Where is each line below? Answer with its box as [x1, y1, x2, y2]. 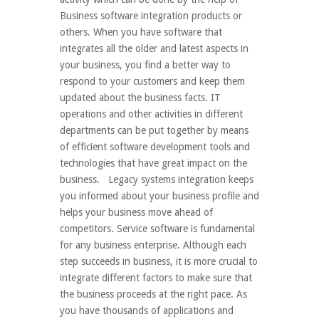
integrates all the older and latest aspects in [60, 43, 249, 54]
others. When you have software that [60, 26, 222, 38]
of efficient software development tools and [60, 141, 250, 152]
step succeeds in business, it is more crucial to [60, 256, 258, 267]
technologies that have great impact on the [60, 157, 247, 169]
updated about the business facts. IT [60, 92, 221, 103]
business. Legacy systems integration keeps [60, 174, 253, 185]
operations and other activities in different [60, 108, 243, 120]
